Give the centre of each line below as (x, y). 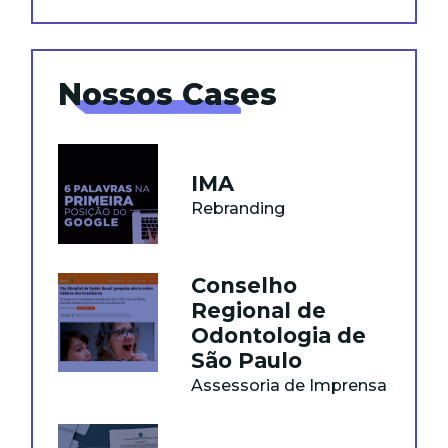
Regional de (258, 310)
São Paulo (246, 360)
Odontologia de (278, 335)
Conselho (243, 285)
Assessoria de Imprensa (288, 385)
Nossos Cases (168, 95)
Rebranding (237, 208)
